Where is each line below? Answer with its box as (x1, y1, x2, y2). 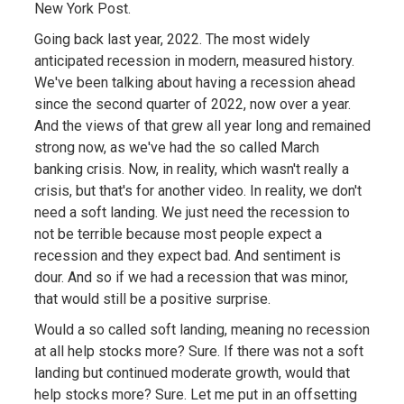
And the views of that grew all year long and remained (33, 116, 371, 134)
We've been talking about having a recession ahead (33, 73, 355, 91)
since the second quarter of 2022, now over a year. (33, 95, 351, 113)
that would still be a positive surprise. (33, 289, 271, 308)
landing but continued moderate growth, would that (33, 363, 350, 381)
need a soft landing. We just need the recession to (33, 203, 350, 221)
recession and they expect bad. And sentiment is (33, 246, 341, 264)
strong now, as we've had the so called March (33, 138, 319, 156)
